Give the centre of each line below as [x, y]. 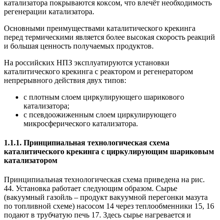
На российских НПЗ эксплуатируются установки [87, 62]
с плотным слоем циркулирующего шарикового [104, 97]
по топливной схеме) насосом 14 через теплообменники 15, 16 [109, 206]
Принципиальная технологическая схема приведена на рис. [104, 180]
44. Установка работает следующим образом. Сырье [91, 189]
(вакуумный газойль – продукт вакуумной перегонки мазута [106, 197]
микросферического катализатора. [81, 123]
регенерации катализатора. [49, 11]
